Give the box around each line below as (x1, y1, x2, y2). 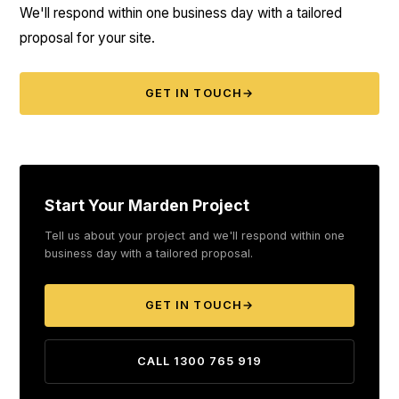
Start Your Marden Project (45, 196, 250, 215)
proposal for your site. (20, 29, 156, 46)
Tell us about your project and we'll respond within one (45, 229, 346, 242)
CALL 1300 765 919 (136, 354, 263, 368)
